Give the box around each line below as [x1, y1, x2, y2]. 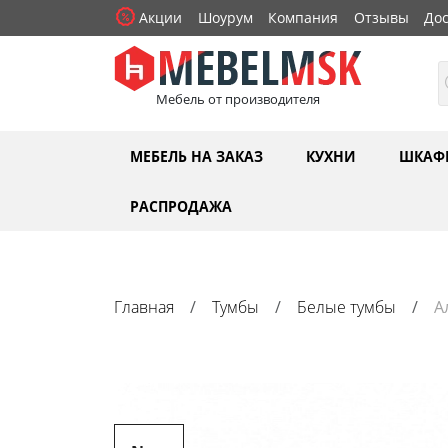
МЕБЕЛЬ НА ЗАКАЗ [130, 145, 263, 166]
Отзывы [353, 8, 409, 27]
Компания [268, 8, 339, 27]
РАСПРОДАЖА [130, 195, 232, 216]
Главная [114, 296, 174, 318]
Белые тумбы [297, 296, 396, 318]
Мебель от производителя [156, 89, 320, 108]
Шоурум [197, 8, 253, 27]
